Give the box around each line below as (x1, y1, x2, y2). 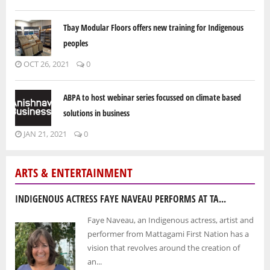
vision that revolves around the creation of (87, 242, 240, 253)
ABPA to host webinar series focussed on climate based (63, 91, 241, 103)
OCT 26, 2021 (22, 58, 69, 69)
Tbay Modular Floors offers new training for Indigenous (63, 21, 243, 33)
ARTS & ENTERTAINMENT (15, 164, 133, 181)
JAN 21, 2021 (22, 128, 67, 139)
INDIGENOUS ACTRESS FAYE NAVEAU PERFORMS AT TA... (15, 192, 226, 206)
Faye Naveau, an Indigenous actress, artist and (87, 214, 254, 225)
